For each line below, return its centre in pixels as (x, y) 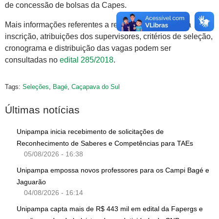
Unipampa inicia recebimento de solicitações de (90, 132)
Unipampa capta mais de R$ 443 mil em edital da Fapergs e (110, 209)
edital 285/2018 (87, 60)
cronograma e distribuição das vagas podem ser (88, 48)
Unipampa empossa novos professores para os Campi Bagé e (113, 170)
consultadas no (32, 60)
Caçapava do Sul (96, 87)
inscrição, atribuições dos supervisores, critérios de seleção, (109, 37)
